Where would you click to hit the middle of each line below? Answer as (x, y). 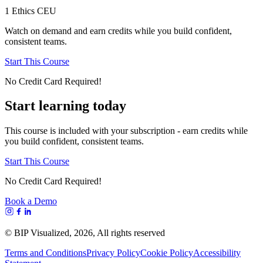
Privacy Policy (113, 253)
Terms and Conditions (45, 253)
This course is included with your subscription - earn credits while (126, 131)
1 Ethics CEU (31, 11)
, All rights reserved (129, 233)
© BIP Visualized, (39, 233)
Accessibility (217, 253)
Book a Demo (31, 201)
